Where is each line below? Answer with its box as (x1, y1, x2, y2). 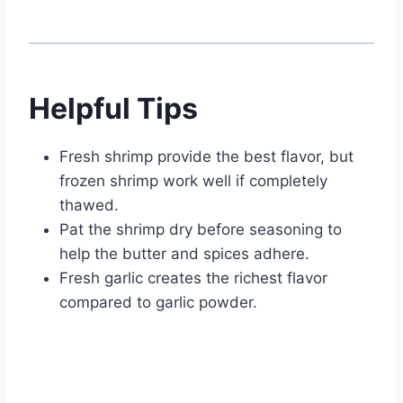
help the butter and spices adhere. (59, 245, 309, 264)
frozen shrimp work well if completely (59, 172, 327, 191)
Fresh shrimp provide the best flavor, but (59, 148, 354, 166)
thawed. (59, 196, 119, 215)
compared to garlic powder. (59, 293, 257, 312)
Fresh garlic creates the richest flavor (59, 269, 327, 288)
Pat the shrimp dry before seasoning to (59, 220, 342, 239)
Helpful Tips (29, 91, 198, 127)
